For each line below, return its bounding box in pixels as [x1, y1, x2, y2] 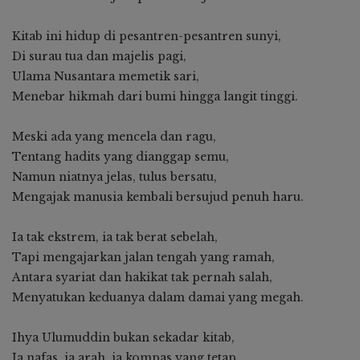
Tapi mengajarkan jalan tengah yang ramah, [12, 249, 275, 264]
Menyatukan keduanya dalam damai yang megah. [12, 289, 304, 305]
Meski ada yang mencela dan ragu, [12, 129, 216, 144]
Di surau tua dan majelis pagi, [12, 48, 186, 63]
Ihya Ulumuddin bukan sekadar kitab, [12, 329, 235, 345]
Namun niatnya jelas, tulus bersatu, [12, 169, 217, 184]
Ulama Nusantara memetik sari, [12, 68, 199, 84]
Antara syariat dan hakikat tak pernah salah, [12, 269, 272, 284]
